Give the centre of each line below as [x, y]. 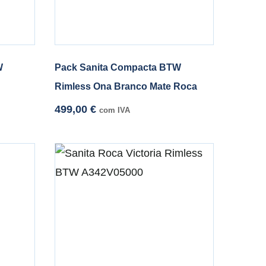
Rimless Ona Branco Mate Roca [126, 86]
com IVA [115, 110]
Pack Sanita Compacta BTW [118, 67]
